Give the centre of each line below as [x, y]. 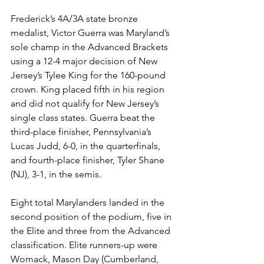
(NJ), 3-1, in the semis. [57, 174]
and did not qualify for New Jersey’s [86, 103]
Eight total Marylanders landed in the [89, 202]
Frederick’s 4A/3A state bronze [75, 19]
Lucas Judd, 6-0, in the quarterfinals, [87, 146]
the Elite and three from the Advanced [92, 231]
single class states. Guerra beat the [84, 118]
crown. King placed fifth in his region [89, 89]
